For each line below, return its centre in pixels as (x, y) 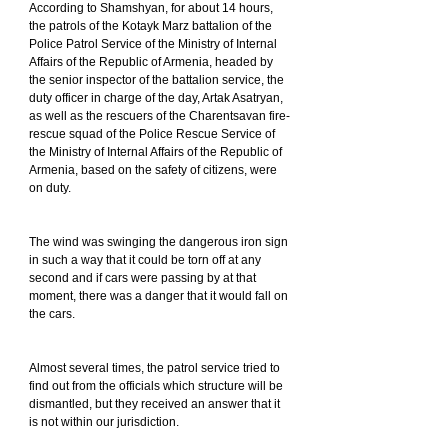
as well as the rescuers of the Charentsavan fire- (159, 116)
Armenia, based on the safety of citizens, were (154, 170)
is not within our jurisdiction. (104, 422)
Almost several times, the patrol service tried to (156, 368)
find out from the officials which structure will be (157, 386)
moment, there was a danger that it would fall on (160, 296)
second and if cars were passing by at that (144, 278)
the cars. (52, 314)
